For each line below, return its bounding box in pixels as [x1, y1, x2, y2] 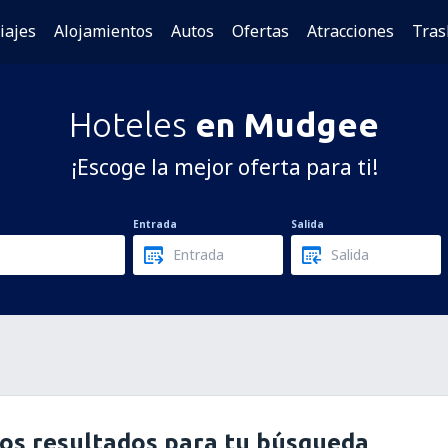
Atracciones [307, 20, 394, 42]
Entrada [133, 217, 177, 231]
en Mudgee [195, 105, 379, 143]
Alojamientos [54, 20, 153, 42]
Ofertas [232, 20, 289, 42]
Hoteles [69, 105, 195, 143]
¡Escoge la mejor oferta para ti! [70, 153, 378, 181]
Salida [291, 217, 324, 231]
